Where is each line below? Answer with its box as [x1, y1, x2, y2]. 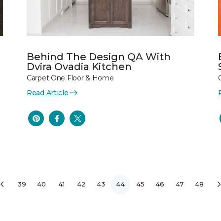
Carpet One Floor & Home [27, 73, 114, 82]
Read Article [27, 88, 69, 97]
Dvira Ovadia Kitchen [27, 60, 132, 73]
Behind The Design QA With [27, 50, 171, 63]
